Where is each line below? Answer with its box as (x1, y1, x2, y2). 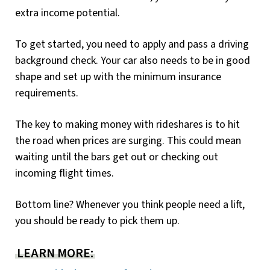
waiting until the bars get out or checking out (15, 149, 218, 165)
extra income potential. (15, 5, 120, 20)
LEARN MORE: (17, 243, 93, 262)
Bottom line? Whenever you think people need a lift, (15, 196, 245, 212)
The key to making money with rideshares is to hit (15, 116, 240, 132)
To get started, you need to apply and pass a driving (15, 36, 249, 52)
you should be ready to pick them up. (15, 213, 180, 228)
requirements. (15, 85, 78, 101)
